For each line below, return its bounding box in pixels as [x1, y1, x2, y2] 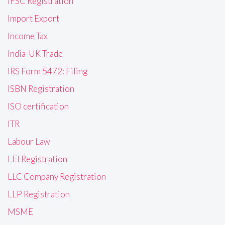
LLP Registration [8, 189, 70, 200]
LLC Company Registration [8, 171, 106, 182]
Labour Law [8, 136, 50, 147]
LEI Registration [8, 154, 67, 165]
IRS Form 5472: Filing [8, 66, 87, 77]
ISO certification [8, 101, 69, 112]
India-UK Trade [8, 48, 63, 59]
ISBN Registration [8, 83, 74, 94]
